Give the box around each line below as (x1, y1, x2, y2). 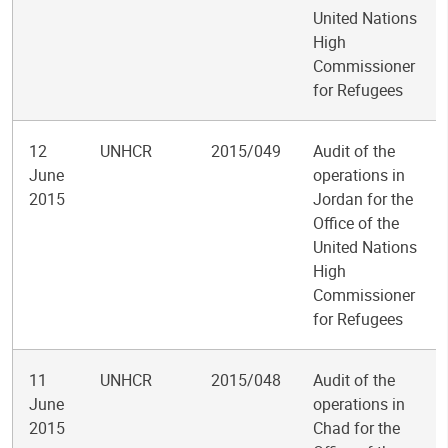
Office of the (313, 212, 399, 234)
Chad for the (313, 417, 400, 439)
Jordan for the (313, 188, 413, 210)
